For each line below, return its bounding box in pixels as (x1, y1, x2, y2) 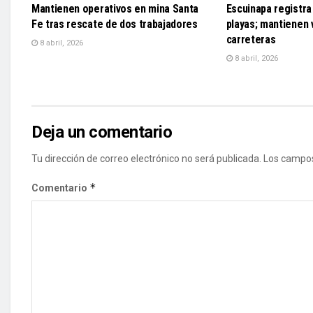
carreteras (226, 33, 276, 47)
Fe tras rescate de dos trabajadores (31, 17, 198, 31)
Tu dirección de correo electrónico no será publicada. (31, 153, 261, 165)
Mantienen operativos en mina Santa (31, 2, 199, 16)
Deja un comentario (31, 122, 173, 143)
